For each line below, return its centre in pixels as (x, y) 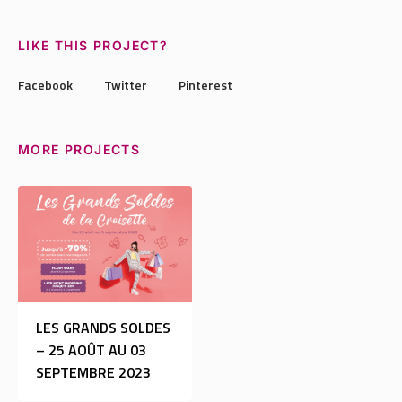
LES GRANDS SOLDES (103, 328)
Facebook (45, 84)
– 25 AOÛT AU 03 (91, 350)
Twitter (126, 84)
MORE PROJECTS (79, 149)
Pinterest (205, 84)
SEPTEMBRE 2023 (93, 373)
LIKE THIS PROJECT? (93, 45)
